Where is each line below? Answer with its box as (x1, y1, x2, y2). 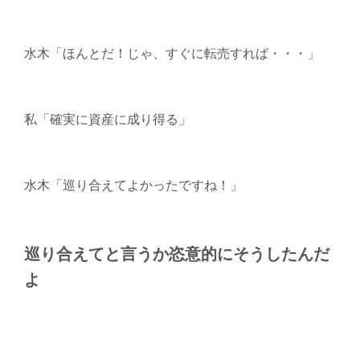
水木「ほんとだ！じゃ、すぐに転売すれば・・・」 (23, 43, 320, 62)
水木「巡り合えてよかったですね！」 (23, 174, 243, 194)
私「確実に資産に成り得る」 (23, 108, 191, 128)
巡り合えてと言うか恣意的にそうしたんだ (23, 241, 329, 265)
